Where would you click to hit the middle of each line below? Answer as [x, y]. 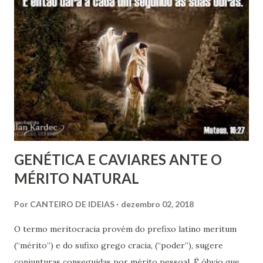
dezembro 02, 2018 [157, 204]
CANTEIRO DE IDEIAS [72, 204]
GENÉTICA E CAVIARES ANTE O [118, 159]
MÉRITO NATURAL [77, 178]
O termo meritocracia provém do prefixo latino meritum [125, 229]
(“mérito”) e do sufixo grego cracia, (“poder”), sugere [119, 245]
